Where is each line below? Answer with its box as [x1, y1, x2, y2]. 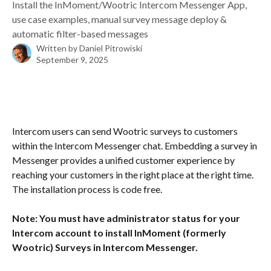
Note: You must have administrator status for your [12, 212, 242, 224]
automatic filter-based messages [12, 28, 148, 39]
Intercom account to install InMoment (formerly [12, 227, 228, 239]
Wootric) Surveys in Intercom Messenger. [12, 241, 198, 253]
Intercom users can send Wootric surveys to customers [12, 125, 240, 137]
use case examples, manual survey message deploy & [12, 13, 227, 25]
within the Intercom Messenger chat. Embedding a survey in [12, 139, 259, 151]
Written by [36, 43, 79, 53]
